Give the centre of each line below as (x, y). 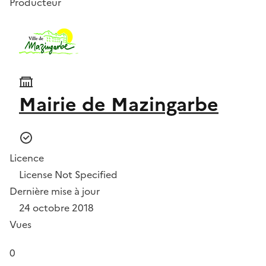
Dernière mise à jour (55, 191)
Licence (27, 158)
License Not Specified (68, 175)
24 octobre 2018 (56, 208)
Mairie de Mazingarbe (119, 104)
